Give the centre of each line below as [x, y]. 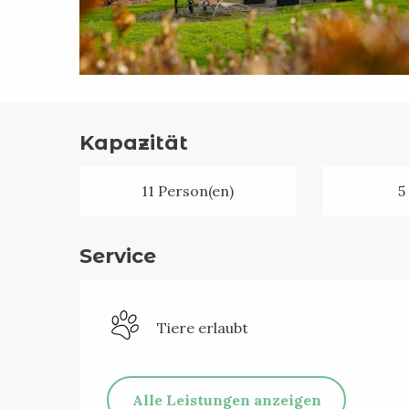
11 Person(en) [187, 190]
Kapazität [134, 142]
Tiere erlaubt [203, 327]
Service [118, 256]
